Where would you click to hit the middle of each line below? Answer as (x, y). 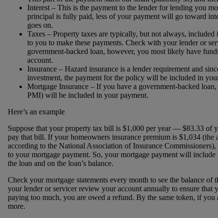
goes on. (40, 25)
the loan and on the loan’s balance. (60, 163)
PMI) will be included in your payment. (88, 95)
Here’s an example (36, 111)
